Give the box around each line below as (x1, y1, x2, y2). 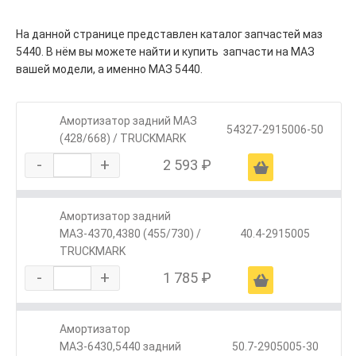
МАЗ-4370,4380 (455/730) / (60, 227, 201, 241)
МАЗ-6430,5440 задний (60, 340, 181, 354)
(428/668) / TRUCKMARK (60, 132, 186, 145)
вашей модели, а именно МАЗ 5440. (16, 63, 203, 76)
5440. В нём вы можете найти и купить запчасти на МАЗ (16, 45, 315, 59)
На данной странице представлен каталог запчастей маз (16, 28, 323, 41)
